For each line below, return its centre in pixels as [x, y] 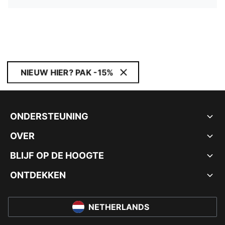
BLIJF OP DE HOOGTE [57, 155]
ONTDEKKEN [38, 175]
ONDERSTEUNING [49, 116]
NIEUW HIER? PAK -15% [67, 72]
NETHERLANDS [119, 207]
